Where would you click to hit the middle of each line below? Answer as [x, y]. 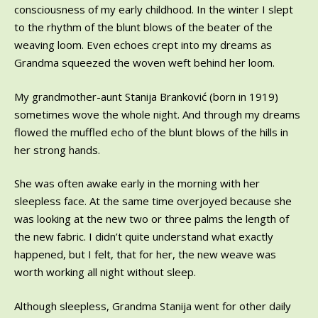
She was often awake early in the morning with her [137, 183]
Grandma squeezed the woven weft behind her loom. [144, 62]
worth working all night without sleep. [105, 272]
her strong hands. [57, 149]
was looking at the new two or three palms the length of [152, 219]
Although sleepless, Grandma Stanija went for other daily [153, 306]
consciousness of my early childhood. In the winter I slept [154, 9]
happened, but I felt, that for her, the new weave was [145, 254]
